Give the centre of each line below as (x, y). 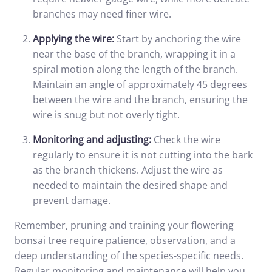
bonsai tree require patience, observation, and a (125, 240)
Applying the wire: (73, 39)
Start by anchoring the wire (178, 39)
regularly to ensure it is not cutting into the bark (143, 155)
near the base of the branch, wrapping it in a (134, 54)
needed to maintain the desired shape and (130, 185)
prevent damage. (72, 200)
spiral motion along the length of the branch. (135, 69)
